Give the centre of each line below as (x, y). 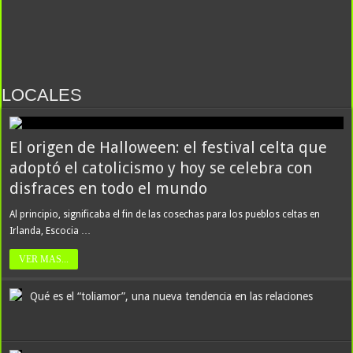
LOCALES (42, 95)
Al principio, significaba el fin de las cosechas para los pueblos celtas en (165, 214)
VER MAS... (44, 259)
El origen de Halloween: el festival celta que (169, 147)
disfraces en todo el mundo (109, 188)
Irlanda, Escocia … (50, 231)
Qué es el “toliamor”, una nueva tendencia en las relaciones (172, 296)
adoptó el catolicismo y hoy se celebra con (161, 168)
